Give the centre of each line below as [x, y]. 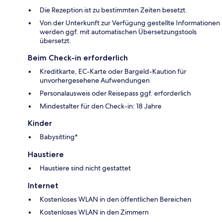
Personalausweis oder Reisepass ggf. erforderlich [115, 93]
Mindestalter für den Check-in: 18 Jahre [101, 106]
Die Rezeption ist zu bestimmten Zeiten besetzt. [113, 10]
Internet [43, 186]
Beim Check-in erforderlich [78, 58]
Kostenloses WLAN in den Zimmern [94, 212]
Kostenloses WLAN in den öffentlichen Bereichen [115, 199]
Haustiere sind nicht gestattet [85, 168]
